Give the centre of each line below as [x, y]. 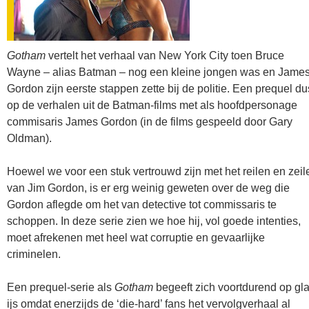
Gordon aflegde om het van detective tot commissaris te [142, 205]
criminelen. [34, 254]
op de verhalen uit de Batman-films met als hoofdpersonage [152, 105]
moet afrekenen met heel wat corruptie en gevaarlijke [136, 238]
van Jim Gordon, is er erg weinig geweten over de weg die [148, 188]
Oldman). [29, 138]
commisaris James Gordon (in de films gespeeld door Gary [150, 122]
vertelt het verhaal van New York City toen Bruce [165, 56]
